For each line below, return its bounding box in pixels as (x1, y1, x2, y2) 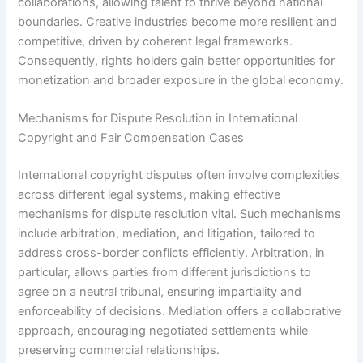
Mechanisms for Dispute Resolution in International (18, 111, 298, 126)
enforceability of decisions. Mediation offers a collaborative (18, 304, 342, 319)
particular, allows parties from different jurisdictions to (18, 265, 312, 280)
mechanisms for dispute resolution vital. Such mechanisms (18, 207, 342, 222)
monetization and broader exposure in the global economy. (18, 72, 344, 88)
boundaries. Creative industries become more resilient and (18, 14, 338, 29)
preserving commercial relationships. (18, 343, 220, 358)
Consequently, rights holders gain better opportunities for (18, 53, 335, 68)
